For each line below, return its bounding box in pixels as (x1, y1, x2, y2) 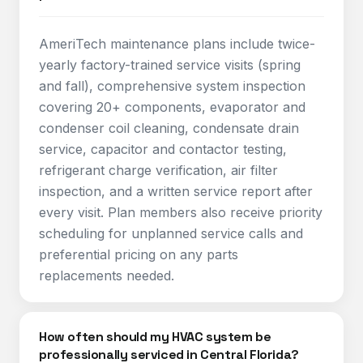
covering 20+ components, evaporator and (39, 99, 305, 115)
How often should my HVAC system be (39, 328, 271, 345)
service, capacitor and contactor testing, (39, 141, 287, 157)
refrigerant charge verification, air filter (39, 162, 278, 178)
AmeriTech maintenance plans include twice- (39, 36, 315, 52)
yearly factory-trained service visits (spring (39, 57, 301, 73)
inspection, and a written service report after (39, 183, 313, 199)
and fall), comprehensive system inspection (39, 78, 305, 94)
